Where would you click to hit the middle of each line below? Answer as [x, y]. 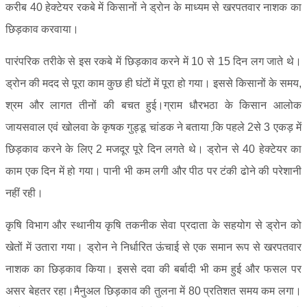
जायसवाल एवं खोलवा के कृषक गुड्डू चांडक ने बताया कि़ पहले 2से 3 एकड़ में [153, 127]
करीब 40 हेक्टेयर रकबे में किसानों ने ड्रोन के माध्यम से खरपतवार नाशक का [153, 7]
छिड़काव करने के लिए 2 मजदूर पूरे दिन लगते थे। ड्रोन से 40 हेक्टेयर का [153, 149]
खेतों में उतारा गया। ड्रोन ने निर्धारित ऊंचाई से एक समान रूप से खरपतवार [153, 247]
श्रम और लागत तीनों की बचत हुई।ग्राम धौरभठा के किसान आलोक [153, 105]
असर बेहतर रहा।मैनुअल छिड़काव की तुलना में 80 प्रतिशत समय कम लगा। [153, 291]
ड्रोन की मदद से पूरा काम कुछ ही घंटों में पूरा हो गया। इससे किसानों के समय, [153, 83]
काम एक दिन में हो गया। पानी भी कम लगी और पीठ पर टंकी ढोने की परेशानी [153, 171]
